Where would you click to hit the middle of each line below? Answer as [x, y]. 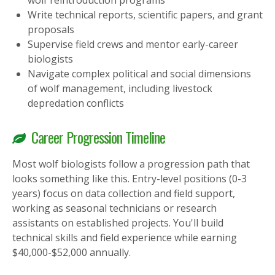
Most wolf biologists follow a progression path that [131, 164]
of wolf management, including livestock [120, 89]
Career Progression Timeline [98, 137]
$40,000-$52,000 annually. [72, 253]
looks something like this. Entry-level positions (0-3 [130, 179]
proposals [51, 30]
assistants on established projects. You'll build [118, 223]
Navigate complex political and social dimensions [139, 74]
